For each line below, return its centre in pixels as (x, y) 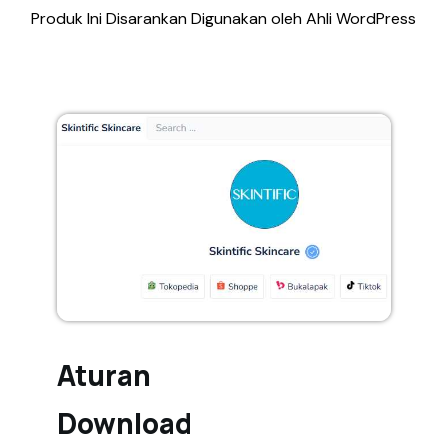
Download (124, 422)
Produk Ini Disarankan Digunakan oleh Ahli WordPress (224, 18)
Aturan (103, 374)
